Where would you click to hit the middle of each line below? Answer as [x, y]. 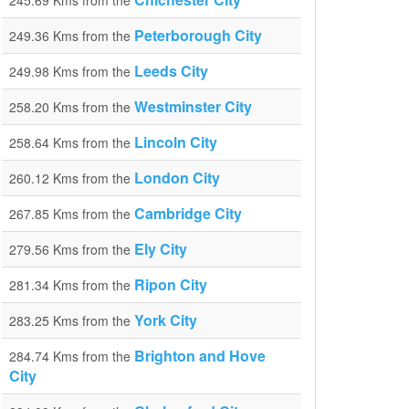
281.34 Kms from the [72, 285]
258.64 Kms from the [72, 142]
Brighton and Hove [200, 356]
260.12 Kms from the [72, 178]
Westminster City [193, 106]
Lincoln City [176, 142]
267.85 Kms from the [72, 214]
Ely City [161, 249]
